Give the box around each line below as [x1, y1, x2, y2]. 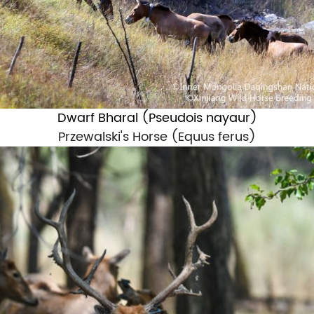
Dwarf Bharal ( [57, 107, 149, 128]
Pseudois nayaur [148, 107, 250, 128]
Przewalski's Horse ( [58, 126, 178, 147]
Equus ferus [178, 126, 249, 147]
